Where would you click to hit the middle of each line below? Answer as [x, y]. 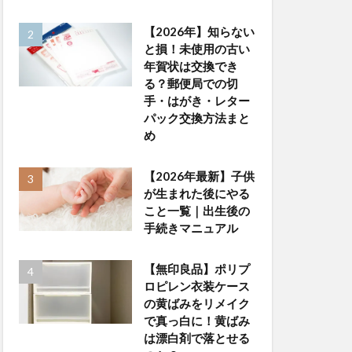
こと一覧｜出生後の [196, 211]
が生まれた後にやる [196, 193]
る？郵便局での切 [191, 83]
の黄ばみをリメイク [196, 303]
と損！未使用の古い [196, 49]
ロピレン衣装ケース [196, 286]
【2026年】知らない [199, 31]
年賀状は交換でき [191, 66]
